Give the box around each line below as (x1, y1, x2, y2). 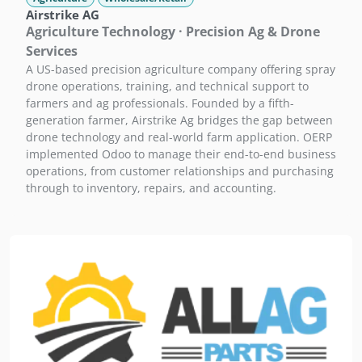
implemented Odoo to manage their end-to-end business (26, 146, 336, 162)
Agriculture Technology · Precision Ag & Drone (26, 23, 320, 41)
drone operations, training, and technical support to (26, 78, 309, 95)
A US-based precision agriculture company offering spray (26, 61, 335, 78)
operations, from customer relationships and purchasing (26, 163, 334, 179)
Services (26, 42, 78, 61)
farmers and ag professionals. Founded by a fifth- (26, 95, 294, 112)
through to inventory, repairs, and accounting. (26, 180, 276, 196)
